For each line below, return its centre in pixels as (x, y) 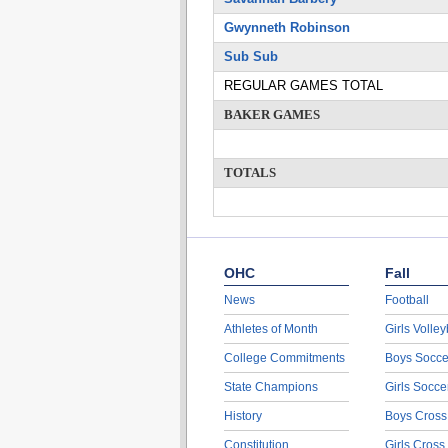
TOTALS (249, 172)
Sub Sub (250, 56)
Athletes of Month (270, 329)
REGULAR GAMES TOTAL (303, 85)
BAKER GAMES (271, 114)
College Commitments (284, 358)
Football (406, 300)
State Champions (270, 387)
